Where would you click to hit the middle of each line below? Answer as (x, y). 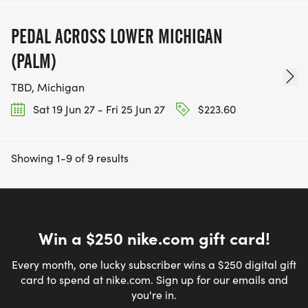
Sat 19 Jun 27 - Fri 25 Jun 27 (98, 109)
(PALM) (34, 61)
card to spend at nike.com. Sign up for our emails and (154, 279)
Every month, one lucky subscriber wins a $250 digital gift (154, 264)
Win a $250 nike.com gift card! (154, 238)
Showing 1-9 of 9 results (70, 157)
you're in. (154, 295)
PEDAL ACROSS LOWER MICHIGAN (117, 36)
